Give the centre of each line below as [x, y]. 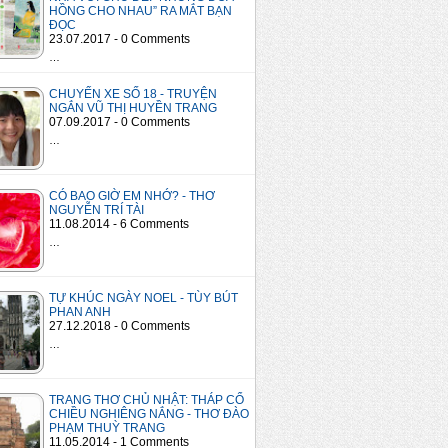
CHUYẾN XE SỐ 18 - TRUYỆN [133, 94]
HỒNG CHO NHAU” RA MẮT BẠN [140, 11]
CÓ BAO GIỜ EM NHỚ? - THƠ [132, 196]
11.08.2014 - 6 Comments [119, 224]
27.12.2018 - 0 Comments [119, 326]
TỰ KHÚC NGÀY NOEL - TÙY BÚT [143, 298]
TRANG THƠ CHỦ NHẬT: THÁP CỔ [146, 400]
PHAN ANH [80, 312]
